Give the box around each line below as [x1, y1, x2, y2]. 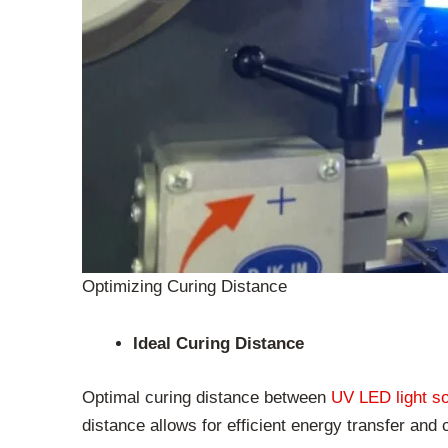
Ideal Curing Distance [133, 334, 304, 354]
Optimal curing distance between [82, 387, 326, 407]
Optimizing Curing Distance [82, 276, 287, 296]
